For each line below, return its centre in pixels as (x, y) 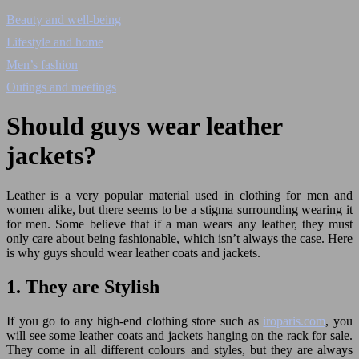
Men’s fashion (42, 65)
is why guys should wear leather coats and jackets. (133, 252)
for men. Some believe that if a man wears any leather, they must (179, 224)
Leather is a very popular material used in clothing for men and (179, 195)
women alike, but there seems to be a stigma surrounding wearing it (179, 209)
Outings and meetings (61, 87)
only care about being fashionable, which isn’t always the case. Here (179, 238)
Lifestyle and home (55, 42)
